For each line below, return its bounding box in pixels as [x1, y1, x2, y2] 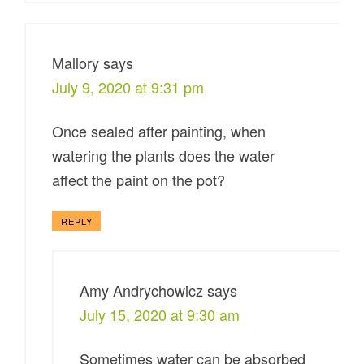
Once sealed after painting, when [52, 120, 266, 142]
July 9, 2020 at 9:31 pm [52, 76, 205, 98]
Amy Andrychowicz [80, 279, 204, 301]
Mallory [52, 52, 100, 74]
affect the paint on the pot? [52, 169, 226, 191]
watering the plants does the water [52, 145, 275, 167]
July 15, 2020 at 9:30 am [80, 304, 240, 326]
